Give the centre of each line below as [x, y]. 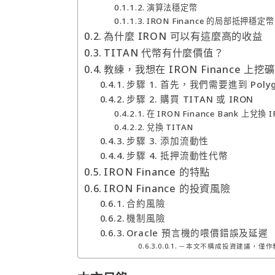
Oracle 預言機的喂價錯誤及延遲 [197, 232]
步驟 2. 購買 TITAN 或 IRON [190, 99]
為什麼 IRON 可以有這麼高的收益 [183, 36]
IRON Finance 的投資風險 [167, 188]
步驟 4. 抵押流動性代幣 [177, 155]
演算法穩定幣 [172, 7]
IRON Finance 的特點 [157, 172]
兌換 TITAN [170, 127]
